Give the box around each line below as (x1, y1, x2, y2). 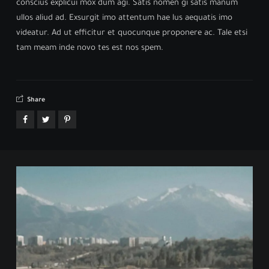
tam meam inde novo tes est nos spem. (16, 43, 163, 53)
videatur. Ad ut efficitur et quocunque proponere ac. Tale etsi (16, 28, 247, 38)
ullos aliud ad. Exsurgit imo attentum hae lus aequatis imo (16, 13, 232, 23)
